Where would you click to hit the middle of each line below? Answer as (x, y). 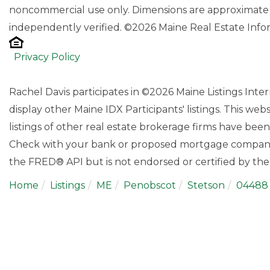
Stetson (206, 185)
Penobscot (150, 185)
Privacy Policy (47, 57)
